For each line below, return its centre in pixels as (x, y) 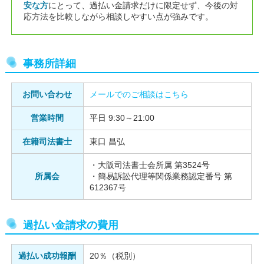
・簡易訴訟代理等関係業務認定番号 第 (161, 176)
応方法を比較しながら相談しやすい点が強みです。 (118, 16)
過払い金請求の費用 (70, 225)
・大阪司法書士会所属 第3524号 (149, 165)
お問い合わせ (47, 94)
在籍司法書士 (47, 141)
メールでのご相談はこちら (139, 94)
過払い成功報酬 (47, 255)
